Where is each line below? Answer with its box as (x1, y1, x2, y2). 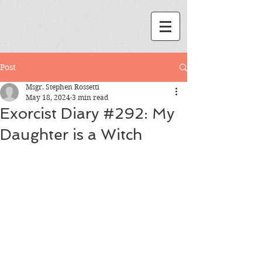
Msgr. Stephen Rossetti (26, 82, 99, 91)
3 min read (72, 93, 108, 102)
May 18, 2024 (26, 93, 70, 102)
